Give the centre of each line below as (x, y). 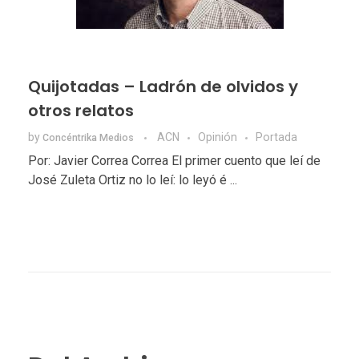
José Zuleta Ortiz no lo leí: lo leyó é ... (133, 180)
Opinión (218, 137)
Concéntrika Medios (89, 138)
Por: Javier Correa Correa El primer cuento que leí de (174, 161)
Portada (276, 137)
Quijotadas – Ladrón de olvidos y (163, 87)
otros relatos (81, 111)
